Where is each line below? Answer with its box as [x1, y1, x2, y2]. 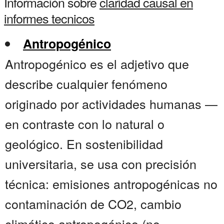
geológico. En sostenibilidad [5, 134, 163, 153]
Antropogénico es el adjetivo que [5, 54, 189, 73]
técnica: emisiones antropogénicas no [5, 174, 217, 193]
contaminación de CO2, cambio [5, 194, 181, 213]
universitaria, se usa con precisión [5, 154, 196, 173]
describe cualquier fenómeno [5, 74, 167, 93]
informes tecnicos [4, 9, 94, 27]
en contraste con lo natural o [5, 114, 164, 133]
